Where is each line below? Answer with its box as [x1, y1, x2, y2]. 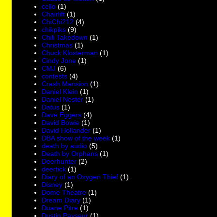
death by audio [42, 141, 88, 150]
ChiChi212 [42, 17, 74, 26]
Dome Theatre [42, 188, 87, 196]
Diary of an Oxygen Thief [42, 172, 119, 181]
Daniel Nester [42, 95, 84, 103]
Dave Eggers [42, 110, 82, 119]
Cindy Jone [42, 56, 77, 64]
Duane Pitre [42, 203, 78, 212]
